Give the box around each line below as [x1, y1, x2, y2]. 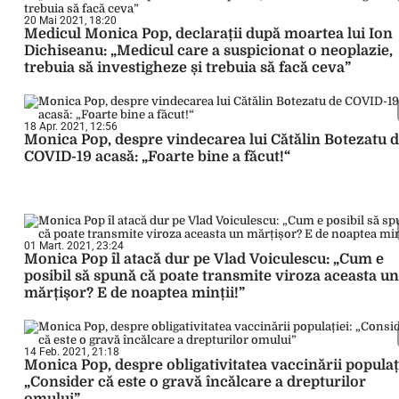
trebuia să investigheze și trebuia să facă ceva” [24, 60, 351, 76]
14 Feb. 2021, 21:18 [24, 346, 119, 358]
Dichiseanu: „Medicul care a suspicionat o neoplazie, [24, 43, 393, 59]
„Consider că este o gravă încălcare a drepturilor [24, 374, 366, 390]
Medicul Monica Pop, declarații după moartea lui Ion [24, 26, 393, 42]
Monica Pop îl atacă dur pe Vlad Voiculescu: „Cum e [24, 251, 384, 267]
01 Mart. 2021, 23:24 [24, 240, 124, 252]
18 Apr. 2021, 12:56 [24, 120, 118, 133]
